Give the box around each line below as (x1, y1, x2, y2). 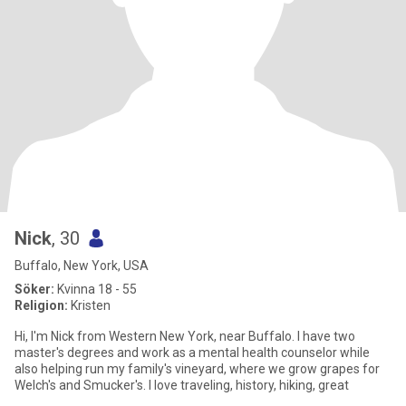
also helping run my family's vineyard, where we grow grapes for (14, 362, 380, 376)
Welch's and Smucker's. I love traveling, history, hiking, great (14, 378, 349, 392)
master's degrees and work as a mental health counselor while (14, 345, 370, 360)
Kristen (68, 298, 111, 313)
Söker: (14, 282, 54, 296)
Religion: (14, 298, 68, 313)
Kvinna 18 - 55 (54, 282, 137, 296)
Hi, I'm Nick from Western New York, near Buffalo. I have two (14, 329, 355, 343)
